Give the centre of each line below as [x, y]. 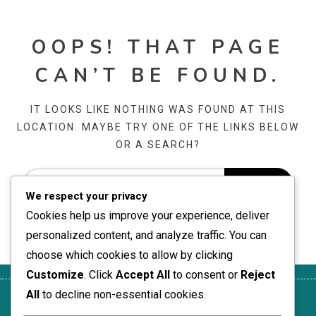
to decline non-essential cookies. [123, 294]
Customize [55, 275]
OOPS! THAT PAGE [158, 48]
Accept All [143, 275]
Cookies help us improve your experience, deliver [148, 215]
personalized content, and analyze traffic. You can [146, 235]
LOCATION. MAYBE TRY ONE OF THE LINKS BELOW [158, 127]
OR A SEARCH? [158, 145]
